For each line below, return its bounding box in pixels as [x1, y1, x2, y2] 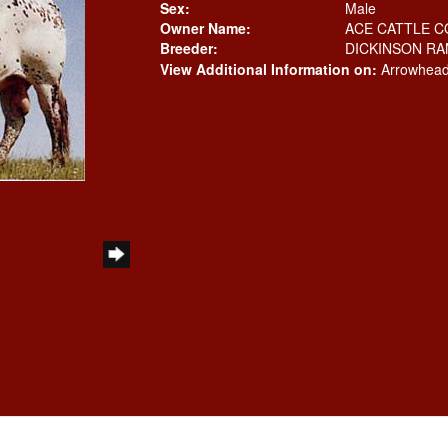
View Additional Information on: [159, 59, 377, 79]
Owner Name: [159, 18, 251, 38]
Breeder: [159, 38, 218, 58]
